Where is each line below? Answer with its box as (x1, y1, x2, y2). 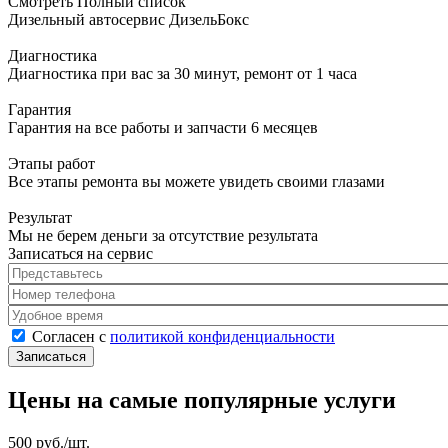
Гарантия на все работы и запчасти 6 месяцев (8, 118, 318, 136)
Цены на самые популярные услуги (8, 386, 396, 413)
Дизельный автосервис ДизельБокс (8, 10, 249, 28)
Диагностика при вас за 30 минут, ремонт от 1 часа (8, 64, 357, 82)
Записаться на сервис (8, 244, 153, 262)
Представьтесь (8, 262, 110, 280)
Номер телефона (8, 283, 124, 301)
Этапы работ (8, 154, 95, 172)
